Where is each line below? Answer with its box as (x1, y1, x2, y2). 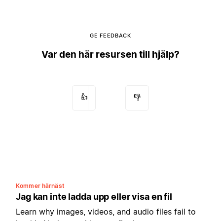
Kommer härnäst (16, 182, 65, 190)
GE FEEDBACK (90, 32, 131, 39)
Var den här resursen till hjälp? (41, 48, 180, 60)
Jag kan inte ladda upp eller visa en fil (16, 191, 172, 202)
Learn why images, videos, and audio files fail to (16, 207, 196, 217)
